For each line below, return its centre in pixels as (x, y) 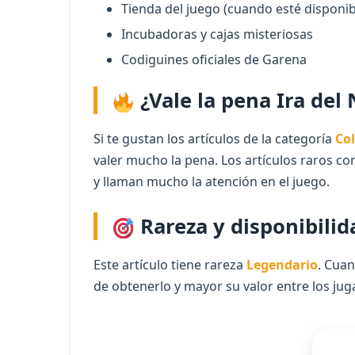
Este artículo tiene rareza (170, 265)
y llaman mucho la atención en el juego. (212, 182)
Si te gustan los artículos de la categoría (214, 139)
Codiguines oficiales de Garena (214, 60)
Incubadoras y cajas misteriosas (217, 34)
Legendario (282, 265)
